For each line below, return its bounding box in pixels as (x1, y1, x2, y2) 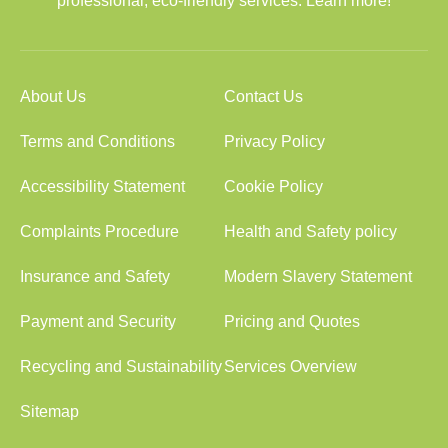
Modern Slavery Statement (224, 268, 412, 285)
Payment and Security (20, 313, 176, 330)
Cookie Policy (224, 178, 323, 195)
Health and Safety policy (224, 223, 397, 240)
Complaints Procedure (20, 223, 179, 240)
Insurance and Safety (20, 268, 170, 285)
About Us (20, 88, 86, 105)
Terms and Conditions (20, 133, 175, 150)
